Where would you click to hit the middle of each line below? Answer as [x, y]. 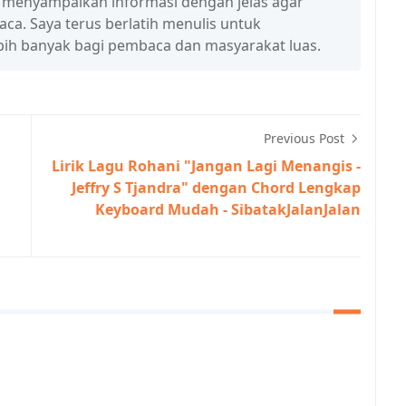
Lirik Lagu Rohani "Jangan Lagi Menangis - [206, 166]
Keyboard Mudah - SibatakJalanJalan [228, 209]
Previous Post [306, 138]
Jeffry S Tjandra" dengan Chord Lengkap [216, 188]
